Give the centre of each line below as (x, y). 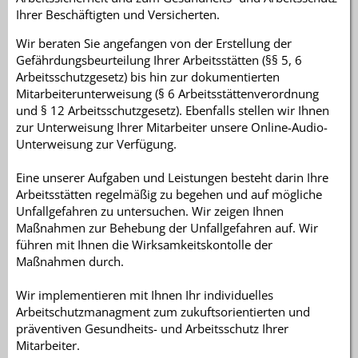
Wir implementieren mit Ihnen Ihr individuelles (145, 295)
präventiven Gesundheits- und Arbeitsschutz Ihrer (152, 329)
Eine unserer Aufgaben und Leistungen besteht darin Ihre (172, 178)
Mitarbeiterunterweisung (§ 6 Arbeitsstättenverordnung (167, 94)
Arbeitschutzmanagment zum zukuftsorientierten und (163, 312)
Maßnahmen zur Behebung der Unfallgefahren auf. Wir (167, 228)
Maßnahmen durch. (70, 262)
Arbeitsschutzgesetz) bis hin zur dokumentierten (148, 77)
